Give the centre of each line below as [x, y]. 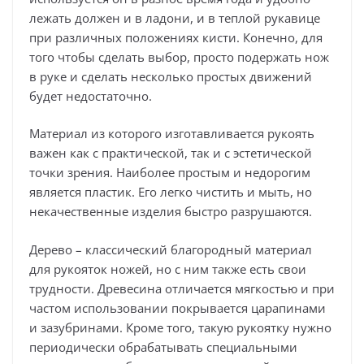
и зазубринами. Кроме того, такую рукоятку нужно [180, 327]
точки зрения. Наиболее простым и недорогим [170, 173]
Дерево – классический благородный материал [171, 249]
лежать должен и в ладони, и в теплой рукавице [175, 17]
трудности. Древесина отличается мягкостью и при [182, 288]
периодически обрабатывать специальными [163, 347]
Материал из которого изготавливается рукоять [172, 134]
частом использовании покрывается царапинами [178, 308]
